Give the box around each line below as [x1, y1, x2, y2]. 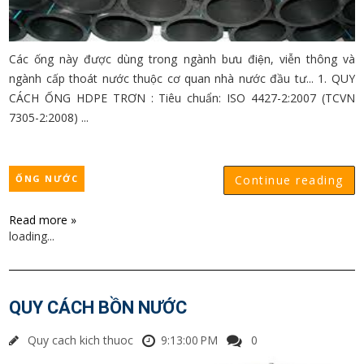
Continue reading [234, 172, 344, 188]
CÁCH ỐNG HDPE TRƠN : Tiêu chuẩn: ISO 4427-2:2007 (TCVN [9, 90, 355, 106]
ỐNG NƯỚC [15, 172, 79, 184]
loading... [9, 228, 55, 244]
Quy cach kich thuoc [28, 332, 134, 348]
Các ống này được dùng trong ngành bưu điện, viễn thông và [9, 51, 355, 67]
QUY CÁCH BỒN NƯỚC [9, 297, 188, 318]
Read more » [9, 212, 77, 227]
